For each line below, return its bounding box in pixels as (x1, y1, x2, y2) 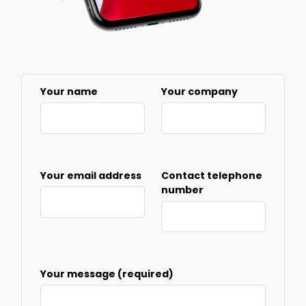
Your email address (40, 168, 142, 182)
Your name (40, 84, 98, 98)
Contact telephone (161, 168, 262, 182)
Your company (161, 84, 238, 98)
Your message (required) (40, 266, 174, 281)
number (161, 182, 204, 197)
